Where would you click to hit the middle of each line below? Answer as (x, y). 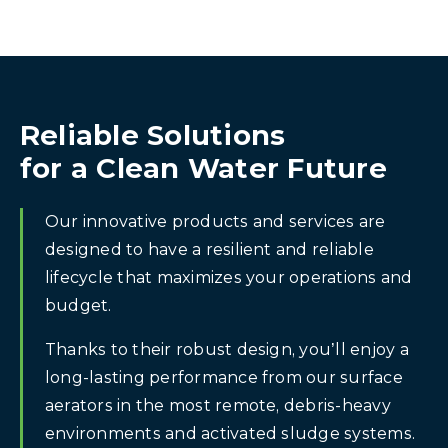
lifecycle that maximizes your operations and (229, 277)
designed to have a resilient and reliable (209, 249)
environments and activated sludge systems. (230, 433)
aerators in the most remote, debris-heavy (218, 405)
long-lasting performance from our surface (224, 377)
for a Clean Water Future (203, 167)
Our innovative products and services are (215, 221)
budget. (80, 305)
